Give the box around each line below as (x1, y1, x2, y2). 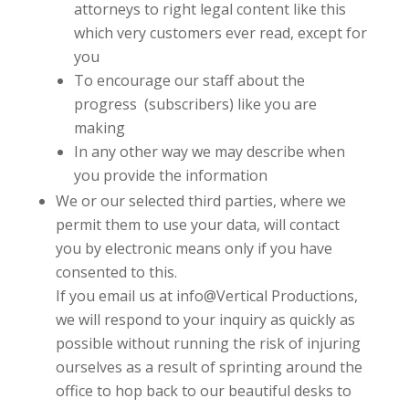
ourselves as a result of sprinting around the (55, 356, 362, 377)
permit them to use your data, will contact (55, 214, 340, 235)
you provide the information (73, 164, 267, 185)
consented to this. (55, 261, 177, 282)
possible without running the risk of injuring (55, 332, 361, 353)
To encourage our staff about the (73, 69, 305, 90)
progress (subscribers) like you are (73, 93, 317, 114)
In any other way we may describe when (73, 141, 345, 162)
